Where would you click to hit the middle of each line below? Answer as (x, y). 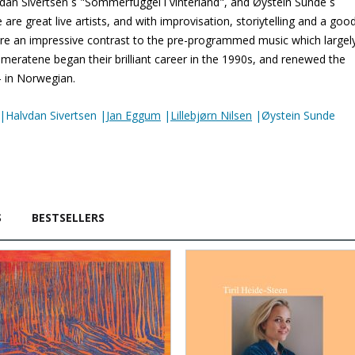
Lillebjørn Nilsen (211, 115)
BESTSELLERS (68, 218)
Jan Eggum (134, 115)
